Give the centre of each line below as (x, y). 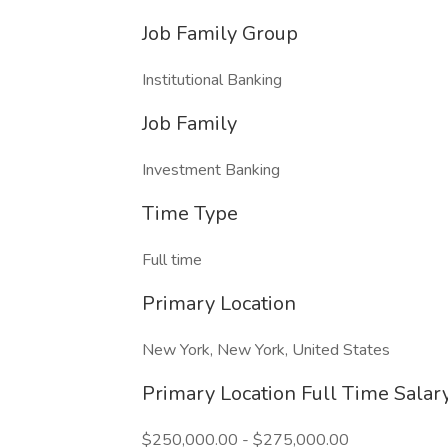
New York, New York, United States (266, 350)
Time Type (190, 213)
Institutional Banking (212, 80)
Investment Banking (211, 170)
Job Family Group (220, 33)
